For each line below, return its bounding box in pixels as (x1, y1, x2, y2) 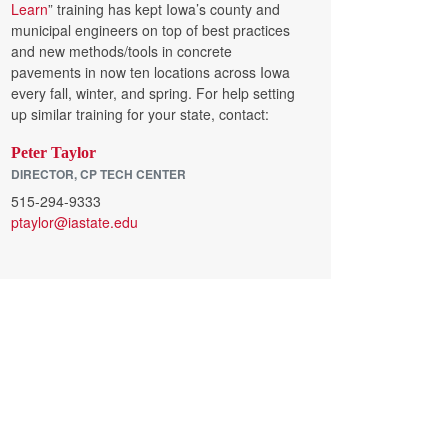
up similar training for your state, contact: (11, 104, 269, 124)
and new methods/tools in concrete (11, 41, 232, 61)
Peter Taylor (11, 144, 96, 161)
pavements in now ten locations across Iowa (11, 62, 290, 82)
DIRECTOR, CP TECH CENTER (11, 165, 186, 183)
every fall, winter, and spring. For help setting (11, 83, 295, 103)
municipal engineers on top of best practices (11, 20, 290, 40)
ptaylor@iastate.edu (11, 212, 138, 232)
